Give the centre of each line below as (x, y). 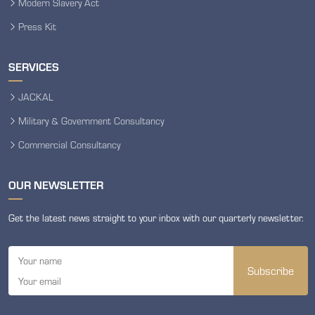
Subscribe (271, 270)
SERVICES (34, 66)
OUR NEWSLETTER (56, 184)
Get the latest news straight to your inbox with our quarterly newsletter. (156, 217)
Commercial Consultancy (69, 144)
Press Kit (37, 26)
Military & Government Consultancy (91, 120)
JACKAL (36, 96)
